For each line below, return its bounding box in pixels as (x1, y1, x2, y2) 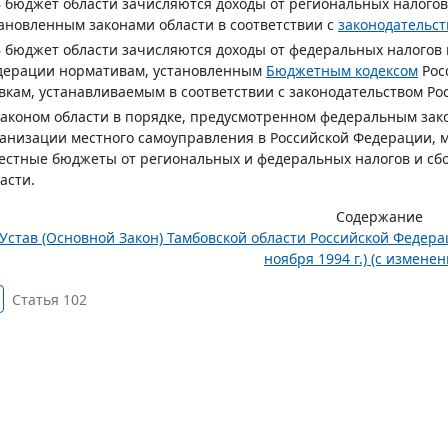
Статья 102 (12, 290, 87, 309)
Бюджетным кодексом (266, 61, 418, 80)
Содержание (335, 207, 423, 226)
